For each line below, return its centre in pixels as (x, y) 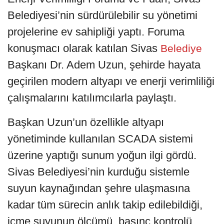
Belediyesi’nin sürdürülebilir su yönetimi (102, 15)
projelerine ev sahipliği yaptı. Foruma (96, 31)
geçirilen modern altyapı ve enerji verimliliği (111, 81)
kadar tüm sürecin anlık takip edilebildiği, (105, 204)
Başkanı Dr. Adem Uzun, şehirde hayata (104, 64)
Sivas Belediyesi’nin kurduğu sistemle (98, 171)
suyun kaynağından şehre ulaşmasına (99, 188)
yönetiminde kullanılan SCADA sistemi (100, 138)
